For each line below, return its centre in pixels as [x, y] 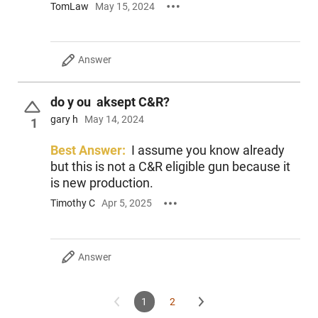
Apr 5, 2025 [126, 203]
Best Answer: [88, 150]
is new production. [102, 183]
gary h [64, 120]
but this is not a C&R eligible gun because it [170, 167]
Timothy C [72, 203]
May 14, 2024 [114, 120]
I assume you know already [208, 150]
